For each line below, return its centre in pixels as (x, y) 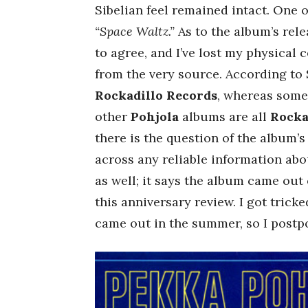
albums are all (224, 117)
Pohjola (155, 117)
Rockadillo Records (156, 95)
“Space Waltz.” (136, 31)
